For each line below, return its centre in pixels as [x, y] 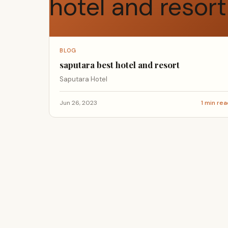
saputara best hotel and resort [120, 65]
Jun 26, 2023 [78, 103]
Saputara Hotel [83, 79]
